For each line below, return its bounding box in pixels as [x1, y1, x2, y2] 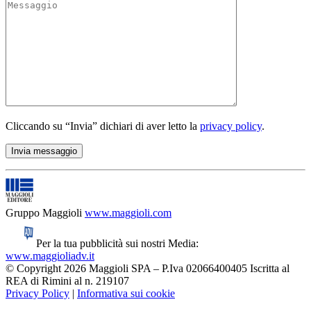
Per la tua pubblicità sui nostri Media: [36, 237, 199, 250]
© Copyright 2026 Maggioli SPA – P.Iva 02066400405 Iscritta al [6, 262, 289, 275]
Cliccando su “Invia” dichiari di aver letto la [6, 120, 200, 133]
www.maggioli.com [85, 207, 171, 219]
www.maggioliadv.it [6, 250, 94, 262]
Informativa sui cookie [77, 287, 175, 300]
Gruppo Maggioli [6, 207, 82, 219]
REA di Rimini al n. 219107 [6, 275, 129, 287]
